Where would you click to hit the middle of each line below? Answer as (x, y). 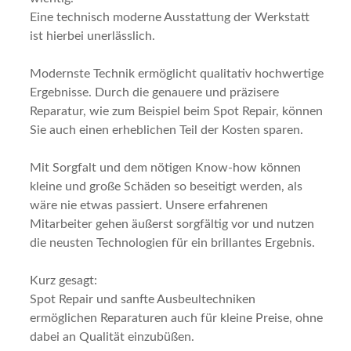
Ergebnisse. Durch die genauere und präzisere (154, 92)
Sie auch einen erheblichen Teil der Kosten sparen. (166, 130)
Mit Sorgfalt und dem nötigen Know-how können (165, 168)
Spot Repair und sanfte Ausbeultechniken (143, 299)
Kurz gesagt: (63, 280)
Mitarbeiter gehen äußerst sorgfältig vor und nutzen (172, 224)
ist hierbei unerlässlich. (92, 36)
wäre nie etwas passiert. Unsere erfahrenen (149, 205)
